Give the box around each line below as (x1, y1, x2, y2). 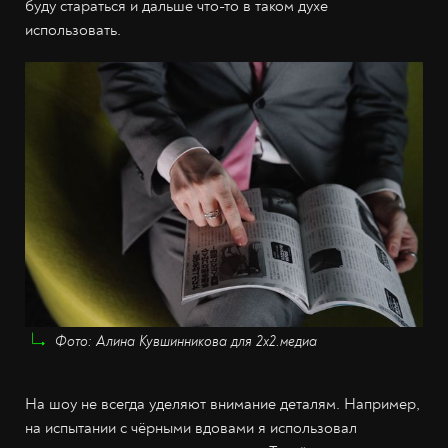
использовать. (25, 19, 121, 40)
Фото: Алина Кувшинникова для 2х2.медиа (55, 333, 317, 351)
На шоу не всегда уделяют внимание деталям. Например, (25, 394, 420, 415)
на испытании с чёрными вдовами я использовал (25, 418, 357, 439)
